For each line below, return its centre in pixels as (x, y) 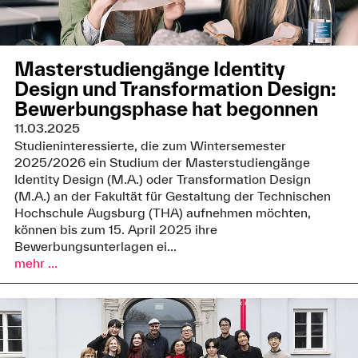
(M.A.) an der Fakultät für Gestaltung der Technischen (172, 196)
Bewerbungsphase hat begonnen (166, 109)
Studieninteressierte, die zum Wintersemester (150, 146)
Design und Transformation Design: (175, 89)
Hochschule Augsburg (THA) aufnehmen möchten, (162, 213)
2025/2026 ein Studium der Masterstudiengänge (162, 163)
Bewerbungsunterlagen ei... (95, 247)
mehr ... (36, 263)
